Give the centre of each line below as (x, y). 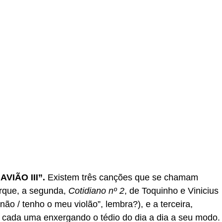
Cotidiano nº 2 (96, 191)
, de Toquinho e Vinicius (171, 191)
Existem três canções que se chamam (122, 177)
